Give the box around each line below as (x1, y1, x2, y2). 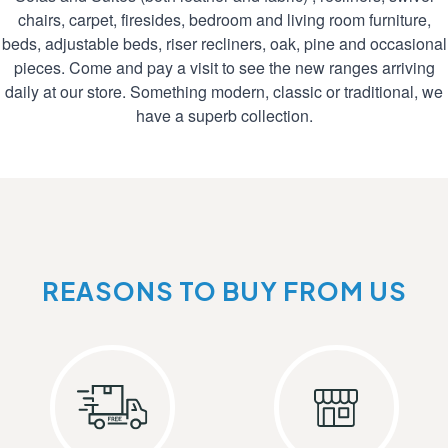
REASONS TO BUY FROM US (41, 275, 407, 308)
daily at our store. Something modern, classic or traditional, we (5, 80, 443, 104)
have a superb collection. (135, 104, 313, 128)
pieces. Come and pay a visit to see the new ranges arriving (13, 56, 435, 80)
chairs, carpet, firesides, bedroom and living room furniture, (17, 8, 431, 32)
